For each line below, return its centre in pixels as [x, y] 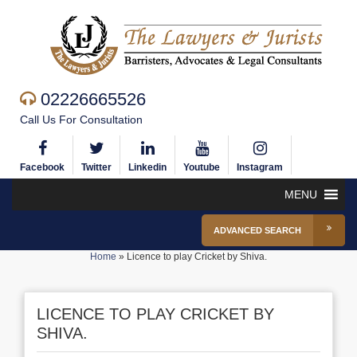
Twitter [96, 167]
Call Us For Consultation [81, 120]
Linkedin [147, 167]
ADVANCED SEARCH [257, 230]
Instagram [260, 167]
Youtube [202, 167]
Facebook [42, 167]
